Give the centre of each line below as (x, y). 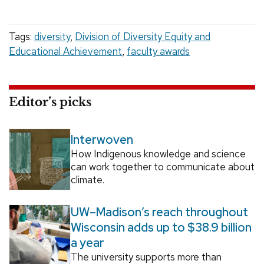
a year (87, 242)
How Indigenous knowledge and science (158, 154)
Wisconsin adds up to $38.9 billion (161, 227)
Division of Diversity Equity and (143, 37)
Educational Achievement (65, 52)
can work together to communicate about (162, 167)
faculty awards (158, 52)
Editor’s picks (50, 102)
